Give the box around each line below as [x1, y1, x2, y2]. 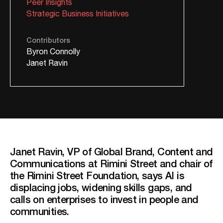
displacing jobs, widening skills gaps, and [10, 179, 192, 195]
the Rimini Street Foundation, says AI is [10, 167, 184, 183]
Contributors [26, 34, 70, 45]
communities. [10, 203, 69, 219]
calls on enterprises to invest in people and [10, 191, 199, 207]
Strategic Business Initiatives [26, 7, 129, 20]
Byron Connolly [26, 45, 80, 58]
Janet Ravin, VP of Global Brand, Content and [10, 143, 213, 159]
